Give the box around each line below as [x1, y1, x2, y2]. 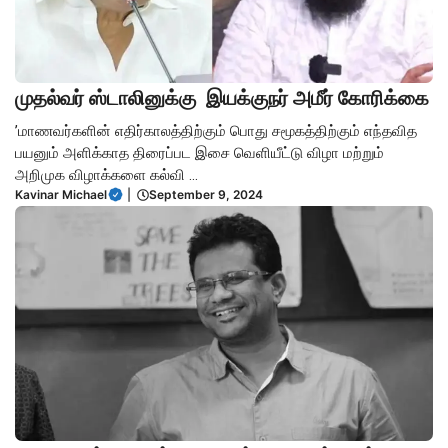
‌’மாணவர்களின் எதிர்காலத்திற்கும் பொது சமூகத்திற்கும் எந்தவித [15, 121, 417, 140]
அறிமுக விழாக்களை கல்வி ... [15, 165, 198, 184]
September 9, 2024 [149, 186, 263, 202]
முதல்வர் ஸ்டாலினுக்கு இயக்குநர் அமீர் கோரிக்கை [15, 85, 429, 110]
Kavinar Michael [15, 186, 107, 202]
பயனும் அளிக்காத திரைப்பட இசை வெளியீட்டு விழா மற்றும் [15, 143, 384, 162]
